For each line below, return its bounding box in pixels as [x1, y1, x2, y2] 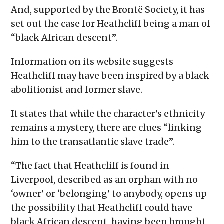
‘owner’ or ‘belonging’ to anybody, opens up [11, 188, 207, 200]
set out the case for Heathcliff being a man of [11, 18, 211, 30]
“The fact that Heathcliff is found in [11, 160, 170, 172]
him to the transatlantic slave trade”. [11, 136, 175, 148]
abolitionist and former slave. [11, 84, 143, 96]
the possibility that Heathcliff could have [11, 202, 193, 214]
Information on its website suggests [11, 56, 174, 68]
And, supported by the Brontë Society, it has [11, 4, 205, 16]
